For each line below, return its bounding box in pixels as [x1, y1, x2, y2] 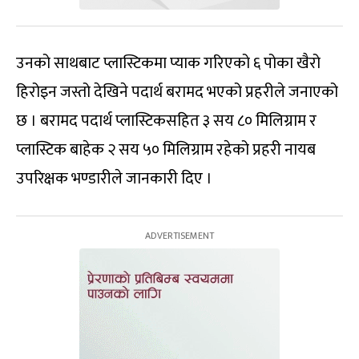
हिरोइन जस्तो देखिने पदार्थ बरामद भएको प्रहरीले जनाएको [16, 78, 338, 106]
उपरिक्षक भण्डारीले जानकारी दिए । [16, 164, 212, 192]
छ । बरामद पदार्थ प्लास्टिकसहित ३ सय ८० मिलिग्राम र [16, 107, 317, 135]
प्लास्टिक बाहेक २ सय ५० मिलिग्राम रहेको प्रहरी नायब [16, 135, 316, 163]
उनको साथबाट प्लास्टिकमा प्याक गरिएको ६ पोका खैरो [16, 49, 321, 77]
